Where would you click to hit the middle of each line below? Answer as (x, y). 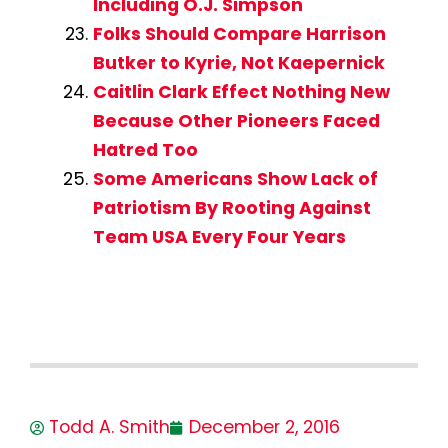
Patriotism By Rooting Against (231, 208)
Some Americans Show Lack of (235, 179)
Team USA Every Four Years (219, 237)
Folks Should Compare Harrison (239, 34)
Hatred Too (145, 150)
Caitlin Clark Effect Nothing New (241, 92)
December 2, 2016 (264, 427)
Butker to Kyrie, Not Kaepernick (238, 63)
